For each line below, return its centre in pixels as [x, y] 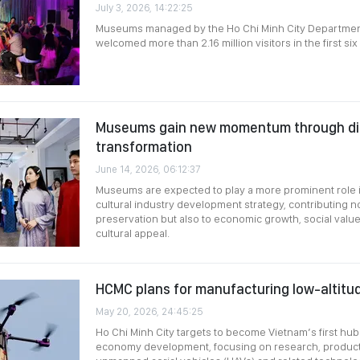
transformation [144, 147]
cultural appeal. [133, 233]
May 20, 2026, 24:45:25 [149, 311]
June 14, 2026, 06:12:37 [148, 169]
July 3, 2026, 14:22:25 [144, 8]
